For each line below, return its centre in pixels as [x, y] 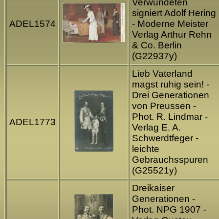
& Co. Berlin [157, 45]
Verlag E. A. [156, 128]
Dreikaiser [153, 188]
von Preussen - [164, 106]
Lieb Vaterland [162, 74]
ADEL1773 [33, 122]
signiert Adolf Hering [174, 13]
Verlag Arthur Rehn [172, 35]
